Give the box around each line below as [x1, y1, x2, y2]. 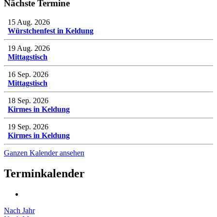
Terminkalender [4, 167, 85, 180]
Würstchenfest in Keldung [8, 26, 93, 35]
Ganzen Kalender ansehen [4, 148, 84, 157]
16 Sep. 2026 [8, 70, 48, 78]
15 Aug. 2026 [8, 17, 50, 26]
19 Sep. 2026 [8, 122, 48, 131]
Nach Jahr [4, 206, 35, 215]
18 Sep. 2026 [8, 96, 48, 105]
